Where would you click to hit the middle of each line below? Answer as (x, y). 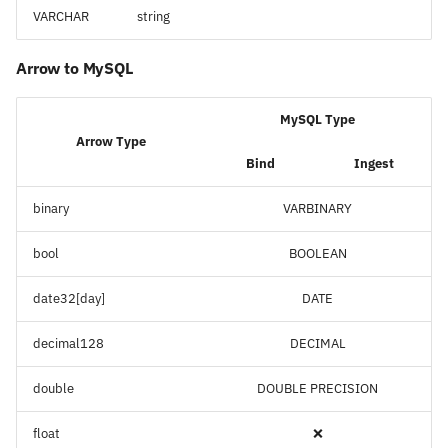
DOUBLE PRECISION (317, 388)
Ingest (374, 163)
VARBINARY (317, 208)
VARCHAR (61, 16)
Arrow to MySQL (74, 67)
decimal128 (68, 343)
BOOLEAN (317, 253)
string (153, 16)
